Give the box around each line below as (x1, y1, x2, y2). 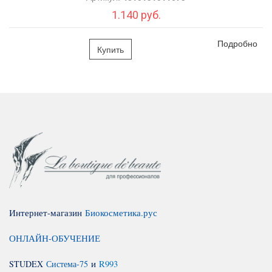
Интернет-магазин (9, 206, 85, 219)
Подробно (217, 36, 258, 49)
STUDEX (9, 257, 46, 270)
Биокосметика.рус (85, 206, 157, 219)
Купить (97, 42, 124, 55)
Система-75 (46, 257, 88, 270)
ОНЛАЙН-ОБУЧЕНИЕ (9, 232, 100, 244)
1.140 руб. (111, 8, 161, 21)
